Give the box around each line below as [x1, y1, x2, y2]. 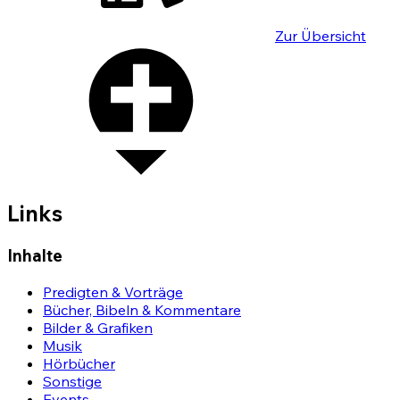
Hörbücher [43, 354, 115, 372]
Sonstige [43, 371, 102, 390]
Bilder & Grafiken [43, 318, 153, 337]
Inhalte [7, 245, 62, 267]
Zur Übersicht [275, 27, 366, 46]
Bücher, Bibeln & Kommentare [43, 300, 241, 319]
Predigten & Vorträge [43, 282, 183, 301]
